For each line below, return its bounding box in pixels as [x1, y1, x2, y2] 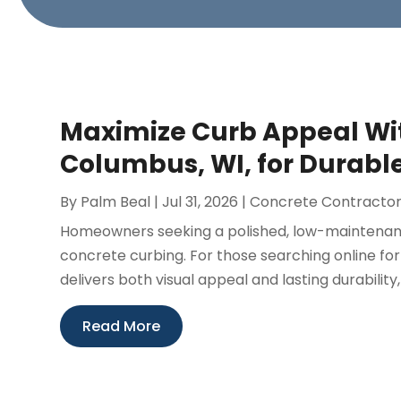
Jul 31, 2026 [162, 191, 239, 212]
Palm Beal [81, 191, 151, 212]
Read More [82, 315, 161, 337]
